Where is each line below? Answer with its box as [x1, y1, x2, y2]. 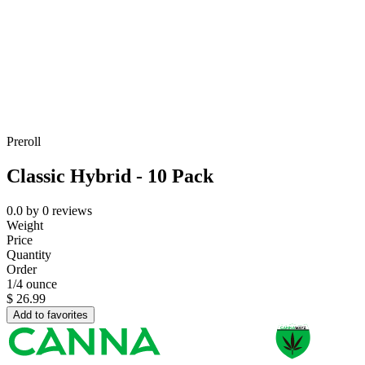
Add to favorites [13, 309, 88, 322]
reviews [52, 204, 92, 218]
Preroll [7, 134, 41, 149]
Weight [7, 218, 43, 233]
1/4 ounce [7, 277, 57, 292]
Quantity [7, 248, 51, 262]
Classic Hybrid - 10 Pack [7, 165, 213, 187]
